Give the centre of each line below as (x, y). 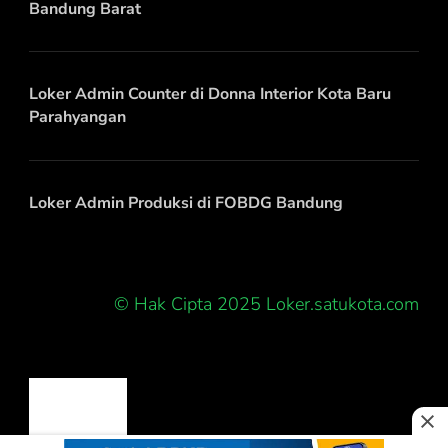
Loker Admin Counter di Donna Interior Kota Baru (210, 94)
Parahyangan (77, 117)
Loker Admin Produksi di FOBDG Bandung (186, 203)
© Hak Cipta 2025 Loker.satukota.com (266, 304)
